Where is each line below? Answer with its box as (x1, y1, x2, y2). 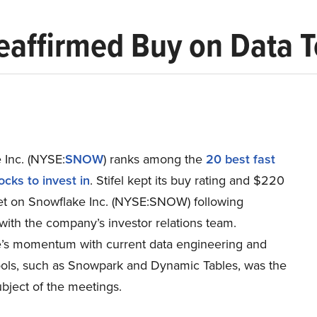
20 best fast (205, 150, 275, 168)
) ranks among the (103, 150, 206, 168)
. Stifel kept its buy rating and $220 (89, 171, 284, 189)
